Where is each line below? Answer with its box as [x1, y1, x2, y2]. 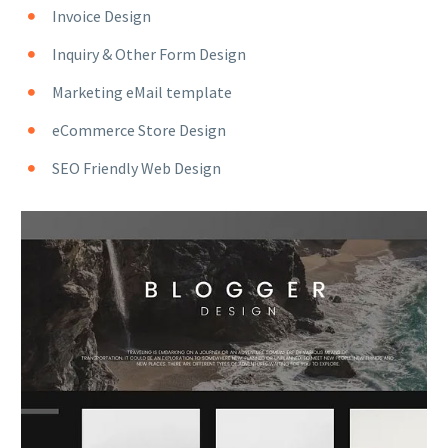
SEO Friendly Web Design [51, 158, 221, 179]
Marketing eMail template [51, 82, 232, 103]
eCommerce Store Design [51, 120, 226, 141]
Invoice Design [51, 6, 151, 27]
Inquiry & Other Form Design [51, 44, 246, 65]
